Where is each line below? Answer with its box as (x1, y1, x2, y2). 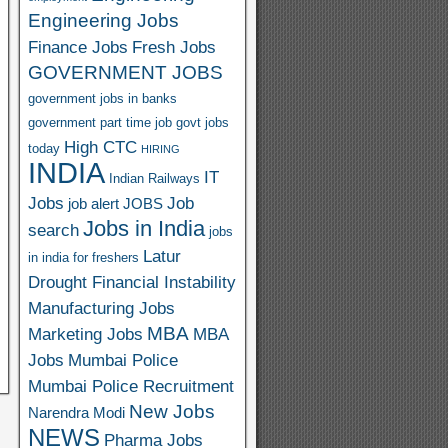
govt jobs (175, 115, 229, 130)
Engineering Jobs (27, 10, 179, 31)
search (27, 220, 79, 240)
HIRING (140, 143, 180, 155)
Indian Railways (108, 171, 200, 186)
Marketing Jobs (27, 324, 143, 344)
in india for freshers (27, 250, 139, 265)
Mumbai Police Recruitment (27, 376, 234, 396)
